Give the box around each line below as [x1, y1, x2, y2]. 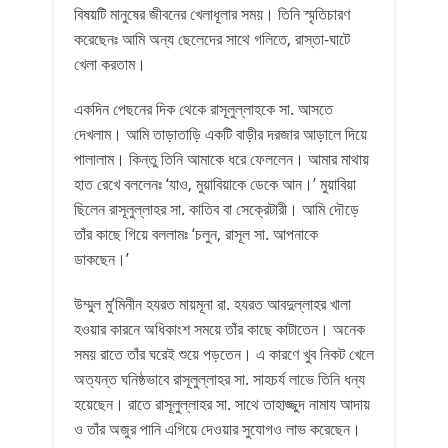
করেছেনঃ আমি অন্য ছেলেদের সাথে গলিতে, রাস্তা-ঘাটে [74, 28, 350, 50]
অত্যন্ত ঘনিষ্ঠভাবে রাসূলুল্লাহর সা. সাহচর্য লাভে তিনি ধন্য [74, 368, 365, 390]
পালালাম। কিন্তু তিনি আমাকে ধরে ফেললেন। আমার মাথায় [74, 148, 369, 170]
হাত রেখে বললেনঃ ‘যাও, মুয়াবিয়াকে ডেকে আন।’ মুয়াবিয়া [74, 173, 356, 195]
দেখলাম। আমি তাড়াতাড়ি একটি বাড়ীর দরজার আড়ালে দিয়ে [74, 123, 367, 145]
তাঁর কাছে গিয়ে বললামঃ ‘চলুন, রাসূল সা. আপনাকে [74, 223, 318, 245]
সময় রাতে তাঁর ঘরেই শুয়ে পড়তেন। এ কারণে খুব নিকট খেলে [74, 343, 374, 365]
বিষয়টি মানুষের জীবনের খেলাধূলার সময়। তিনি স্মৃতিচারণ [74, 3, 350, 25]
